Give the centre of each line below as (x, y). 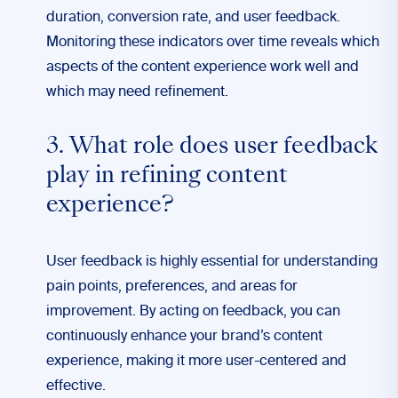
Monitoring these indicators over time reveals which (213, 43)
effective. (76, 386)
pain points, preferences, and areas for (172, 287)
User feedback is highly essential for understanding (212, 262)
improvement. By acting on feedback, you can (193, 312)
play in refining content (167, 177)
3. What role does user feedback (212, 147)
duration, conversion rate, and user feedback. (193, 18)
